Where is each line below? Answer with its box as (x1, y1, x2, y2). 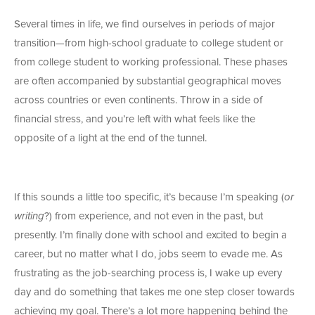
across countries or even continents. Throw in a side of (14, 95, 262, 106)
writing (14, 211, 44, 222)
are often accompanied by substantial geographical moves (14, 76, 281, 87)
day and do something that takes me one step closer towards (14, 287, 295, 298)
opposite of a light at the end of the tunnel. (14, 133, 207, 144)
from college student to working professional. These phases (14, 57, 288, 68)
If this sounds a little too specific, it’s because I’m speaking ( (14, 192, 284, 203)
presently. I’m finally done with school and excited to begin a (14, 230, 287, 241)
